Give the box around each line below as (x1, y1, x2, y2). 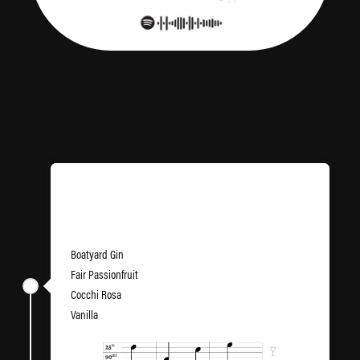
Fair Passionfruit (71, 266, 138, 283)
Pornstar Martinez (71, 202, 174, 226)
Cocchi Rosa (71, 286, 121, 303)
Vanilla (71, 306, 98, 323)
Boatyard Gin (71, 246, 124, 263)
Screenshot (157, 52, 203, 69)
